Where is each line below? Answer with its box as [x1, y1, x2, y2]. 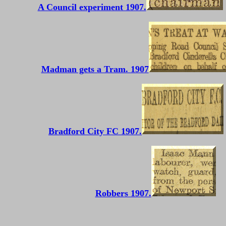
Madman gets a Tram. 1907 [41, 64, 149, 74]
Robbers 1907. [95, 188, 151, 198]
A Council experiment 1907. [37, 2, 146, 12]
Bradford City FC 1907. [48, 126, 142, 136]
